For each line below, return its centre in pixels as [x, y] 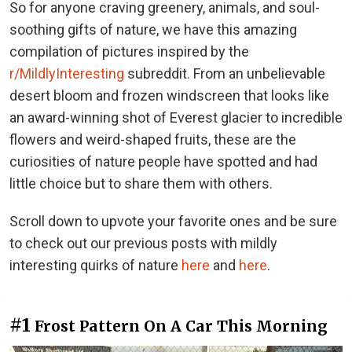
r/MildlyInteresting [67, 73]
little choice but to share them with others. [141, 183]
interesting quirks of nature [95, 265]
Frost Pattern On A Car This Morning [181, 326]
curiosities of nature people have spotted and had [163, 161]
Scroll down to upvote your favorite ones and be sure [173, 221]
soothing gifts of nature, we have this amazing [153, 29]
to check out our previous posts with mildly [143, 243]
